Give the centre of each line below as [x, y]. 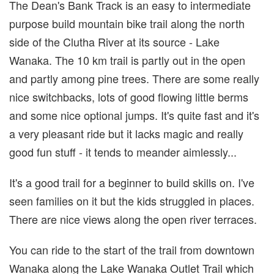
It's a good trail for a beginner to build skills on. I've [132, 183]
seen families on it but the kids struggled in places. [132, 201]
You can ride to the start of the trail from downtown [132, 250]
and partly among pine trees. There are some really [134, 79]
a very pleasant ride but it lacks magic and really [126, 134]
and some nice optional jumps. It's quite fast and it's [134, 115]
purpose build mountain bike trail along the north [127, 24]
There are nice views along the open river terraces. [133, 219]
